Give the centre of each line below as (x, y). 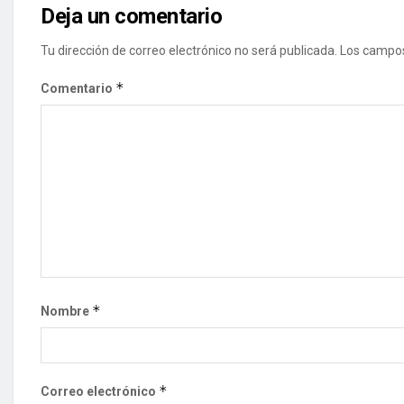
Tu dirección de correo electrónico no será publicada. (189, 50)
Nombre (66, 311)
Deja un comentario (132, 16)
